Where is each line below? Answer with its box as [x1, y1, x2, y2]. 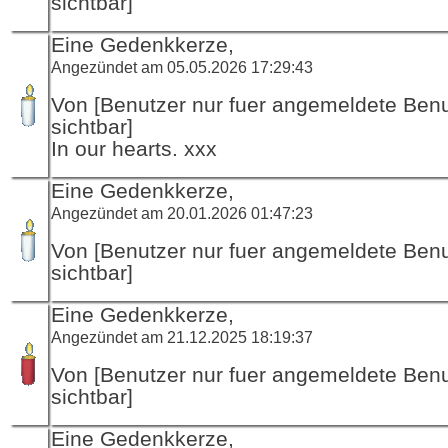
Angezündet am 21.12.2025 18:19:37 [51, 327, 313, 346]
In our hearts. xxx [51, 136, 217, 161]
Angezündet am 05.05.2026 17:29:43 [51, 57, 313, 76]
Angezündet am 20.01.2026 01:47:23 [51, 203, 313, 222]
